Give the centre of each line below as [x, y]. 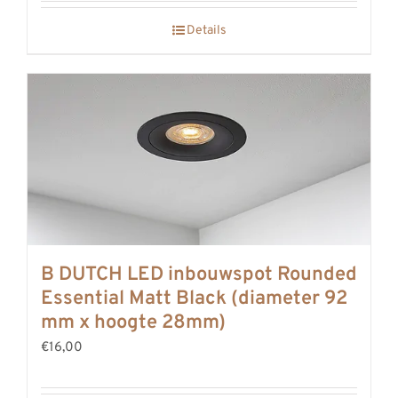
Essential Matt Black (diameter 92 [194, 298]
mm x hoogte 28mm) [133, 322]
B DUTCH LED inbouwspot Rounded [199, 275]
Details [206, 30]
